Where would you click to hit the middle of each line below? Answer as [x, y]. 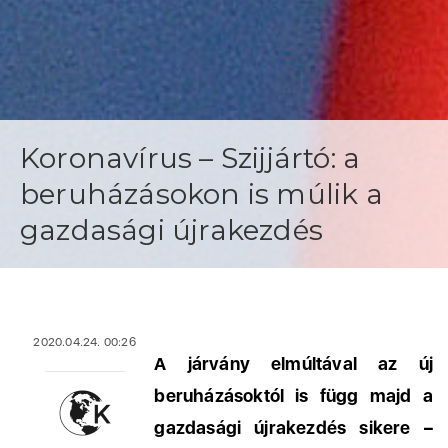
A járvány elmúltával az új [293, 363]
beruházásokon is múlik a [201, 194]
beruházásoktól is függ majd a [293, 395]
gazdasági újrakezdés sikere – [293, 427]
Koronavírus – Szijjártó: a [190, 158]
